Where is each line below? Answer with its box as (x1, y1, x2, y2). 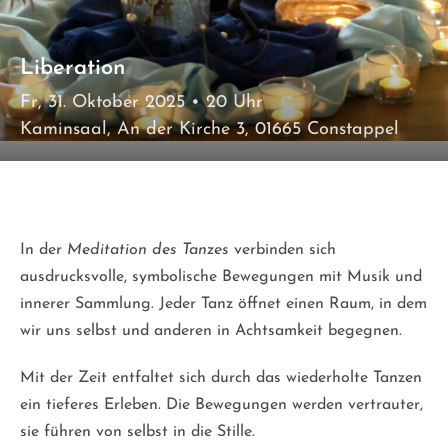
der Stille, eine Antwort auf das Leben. (20, 212, 334, 232)
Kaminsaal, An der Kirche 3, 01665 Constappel (20, 119, 399, 139)
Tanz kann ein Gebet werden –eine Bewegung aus (20, 184, 423, 204)
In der (20, 241, 67, 258)
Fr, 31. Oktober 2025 (20, 92, 185, 112)
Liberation (20, 56, 126, 80)
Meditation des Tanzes (67, 241, 229, 258)
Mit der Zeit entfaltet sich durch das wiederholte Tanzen (20, 369, 422, 386)
